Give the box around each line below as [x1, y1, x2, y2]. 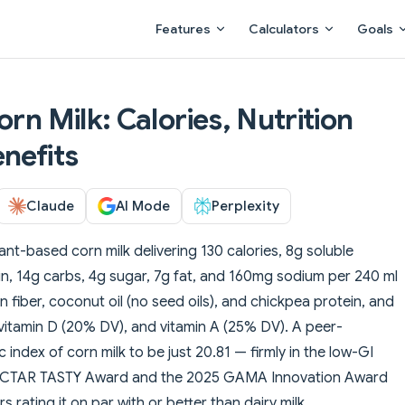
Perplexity [212, 196, 279, 214]
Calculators [249, 21, 319, 37]
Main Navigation [145, 2, 250, 20]
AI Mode [116, 196, 170, 214]
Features [155, 21, 211, 37]
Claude [26, 196, 74, 214]
